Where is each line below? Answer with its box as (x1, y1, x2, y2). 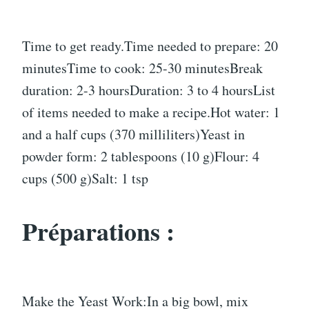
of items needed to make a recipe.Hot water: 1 (22, 102, 280, 121)
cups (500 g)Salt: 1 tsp (22, 168, 148, 188)
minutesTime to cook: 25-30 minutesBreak (22, 58, 263, 77)
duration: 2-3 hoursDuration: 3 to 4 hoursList (22, 80, 275, 99)
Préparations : (22, 212, 175, 249)
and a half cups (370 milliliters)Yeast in (22, 124, 245, 143)
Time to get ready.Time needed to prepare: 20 (22, 36, 278, 55)
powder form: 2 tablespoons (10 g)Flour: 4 (22, 146, 259, 166)
